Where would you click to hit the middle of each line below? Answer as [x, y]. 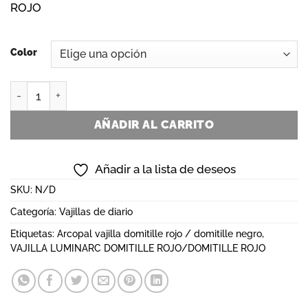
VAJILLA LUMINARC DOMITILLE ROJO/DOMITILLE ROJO [138, 249]
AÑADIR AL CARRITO [154, 125]
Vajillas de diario [96, 212]
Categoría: [35, 212]
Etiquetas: [34, 234]
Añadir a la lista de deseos [165, 169]
